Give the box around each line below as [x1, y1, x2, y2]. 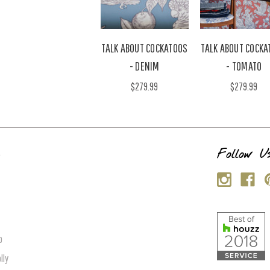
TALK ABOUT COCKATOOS [101, 40, 188, 55]
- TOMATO [226, 58, 262, 73]
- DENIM [129, 58, 160, 73]
